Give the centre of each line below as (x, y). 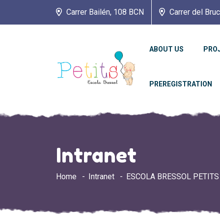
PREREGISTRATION (181, 84)
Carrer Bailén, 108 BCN (104, 12)
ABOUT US (166, 49)
